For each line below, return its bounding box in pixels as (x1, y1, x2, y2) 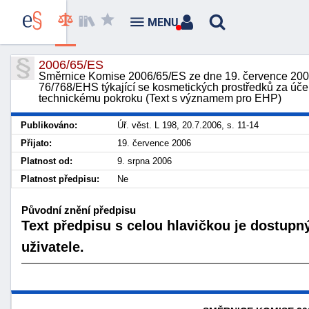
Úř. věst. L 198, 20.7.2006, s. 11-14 (117, 120, 259, 130)
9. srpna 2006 (117, 156, 172, 166)
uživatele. (21, 239, 84, 255)
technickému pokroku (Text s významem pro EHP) (39, 92, 281, 104)
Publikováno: (21, 120, 77, 130)
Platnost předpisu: (21, 174, 99, 184)
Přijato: (21, 138, 52, 148)
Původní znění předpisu (21, 203, 136, 216)
